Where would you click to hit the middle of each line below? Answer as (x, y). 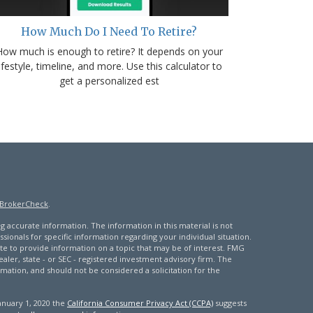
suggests (230, 303)
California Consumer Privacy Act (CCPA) (140, 303)
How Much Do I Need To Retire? (109, 32)
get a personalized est (109, 81)
